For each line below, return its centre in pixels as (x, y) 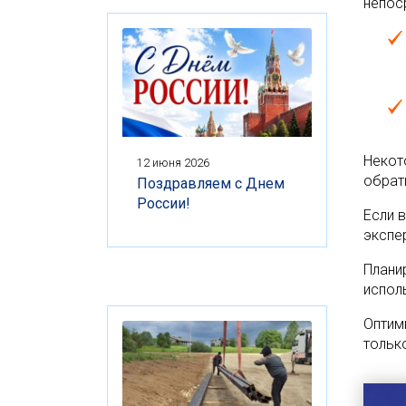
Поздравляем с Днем (211, 183)
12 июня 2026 (173, 162)
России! (164, 203)
